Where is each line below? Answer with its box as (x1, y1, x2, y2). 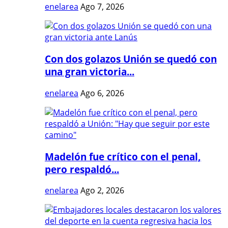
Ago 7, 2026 (80, 1, 124, 13)
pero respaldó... (45, 162, 119, 176)
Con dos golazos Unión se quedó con (45, 52, 217, 66)
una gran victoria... (45, 65, 134, 78)
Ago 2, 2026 (80, 185, 124, 196)
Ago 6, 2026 (80, 87, 124, 99)
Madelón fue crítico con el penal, (45, 150, 201, 163)
